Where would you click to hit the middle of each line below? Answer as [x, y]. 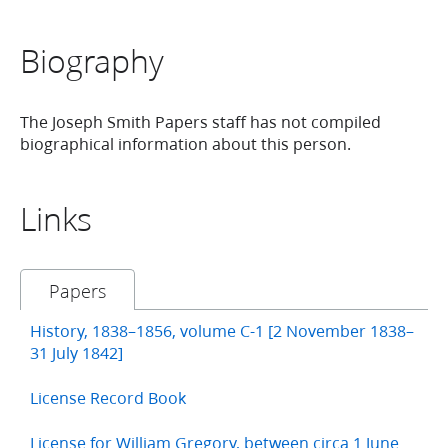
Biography [92, 61]
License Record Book [108, 398]
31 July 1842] [76, 353]
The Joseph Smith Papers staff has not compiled [200, 122]
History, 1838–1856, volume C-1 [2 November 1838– [222, 331]
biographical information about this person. [185, 144]
